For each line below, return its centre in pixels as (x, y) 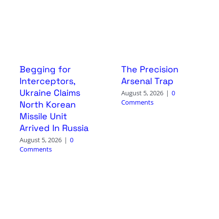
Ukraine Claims (50, 93)
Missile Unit (43, 116)
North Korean (47, 105)
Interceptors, (47, 81)
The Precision (150, 69)
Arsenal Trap (147, 81)
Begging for (45, 69)
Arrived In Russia (54, 128)
